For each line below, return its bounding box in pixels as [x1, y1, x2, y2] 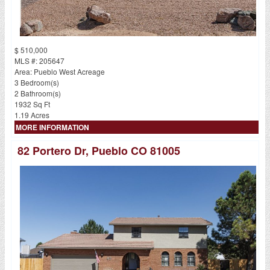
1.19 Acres [14, 109, 49, 120]
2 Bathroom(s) [14, 87, 61, 98]
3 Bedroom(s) [14, 77, 59, 87]
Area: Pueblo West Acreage [14, 66, 105, 77]
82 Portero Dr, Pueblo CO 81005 [17, 142, 180, 159]
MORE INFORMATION [15, 121, 89, 133]
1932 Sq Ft [14, 98, 50, 109]
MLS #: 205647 [14, 55, 64, 66]
